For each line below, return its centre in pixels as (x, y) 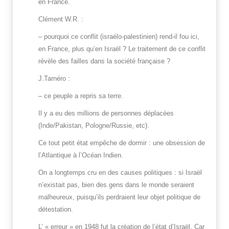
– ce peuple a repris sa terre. (81, 96)
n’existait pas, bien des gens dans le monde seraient (116, 185)
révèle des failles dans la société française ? (104, 61)
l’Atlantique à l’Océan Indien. (81, 155)
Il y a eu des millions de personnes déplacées (106, 113)
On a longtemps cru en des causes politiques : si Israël (120, 173)
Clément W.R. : (61, 19)
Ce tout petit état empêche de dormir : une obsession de (122, 143)
